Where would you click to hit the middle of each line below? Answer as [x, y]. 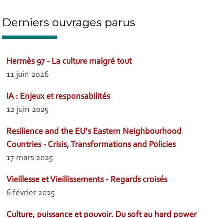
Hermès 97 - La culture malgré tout [69, 62]
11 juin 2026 [28, 75]
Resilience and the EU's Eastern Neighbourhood [94, 132]
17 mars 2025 [30, 158]
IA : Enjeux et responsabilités [58, 97]
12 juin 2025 [28, 110]
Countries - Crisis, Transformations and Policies [91, 145]
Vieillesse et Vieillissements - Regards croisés [87, 180]
